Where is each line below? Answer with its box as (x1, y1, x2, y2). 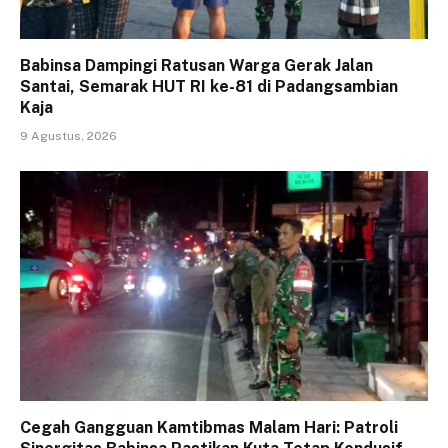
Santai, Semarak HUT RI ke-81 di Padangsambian (20, 77, 398, 97)
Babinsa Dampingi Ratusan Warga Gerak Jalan (20, 56, 373, 76)
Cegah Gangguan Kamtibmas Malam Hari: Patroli (20, 417, 398, 437)
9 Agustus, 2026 (20, 129, 117, 144)
